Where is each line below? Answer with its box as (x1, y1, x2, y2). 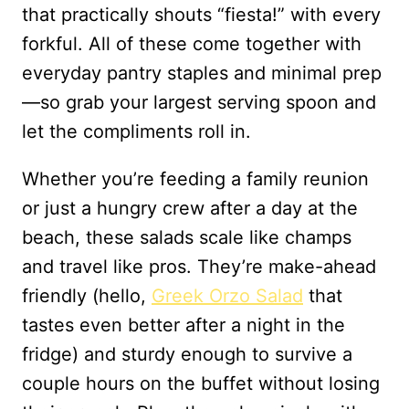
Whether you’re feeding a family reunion (22, 168, 369, 190)
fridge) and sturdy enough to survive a (22, 343, 352, 365)
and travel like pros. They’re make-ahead (22, 256, 376, 278)
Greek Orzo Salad (152, 285, 303, 307)
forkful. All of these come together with (22, 33, 362, 55)
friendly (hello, (22, 285, 152, 307)
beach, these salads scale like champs (22, 226, 351, 248)
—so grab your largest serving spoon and (22, 91, 376, 113)
